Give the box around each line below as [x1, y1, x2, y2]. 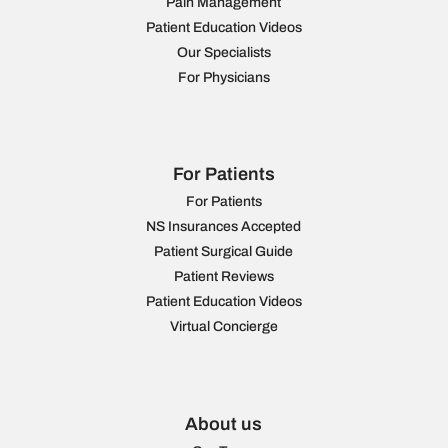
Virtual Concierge [169, 319, 278, 335]
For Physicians [177, 70, 270, 86]
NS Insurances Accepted [146, 219, 302, 235]
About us [185, 413, 263, 434]
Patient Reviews [173, 269, 274, 285]
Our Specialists [176, 45, 271, 61]
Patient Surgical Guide [154, 244, 294, 260]
